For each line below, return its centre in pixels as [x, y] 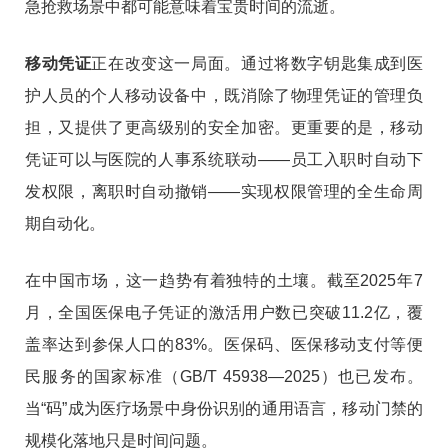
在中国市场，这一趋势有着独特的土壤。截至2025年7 [224, 281]
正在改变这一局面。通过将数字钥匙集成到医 [257, 64]
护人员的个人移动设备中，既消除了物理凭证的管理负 [224, 96]
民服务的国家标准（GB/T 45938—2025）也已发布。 [224, 377]
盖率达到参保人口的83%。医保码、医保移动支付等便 [224, 345]
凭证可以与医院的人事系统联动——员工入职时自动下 [224, 160]
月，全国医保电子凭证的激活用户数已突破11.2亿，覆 [224, 313]
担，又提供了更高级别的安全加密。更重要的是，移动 [224, 128]
